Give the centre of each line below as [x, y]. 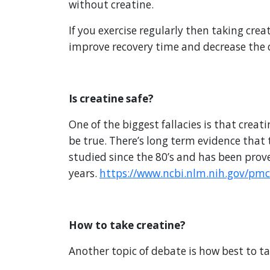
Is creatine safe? [111, 99]
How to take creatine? [127, 225]
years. [84, 174]
